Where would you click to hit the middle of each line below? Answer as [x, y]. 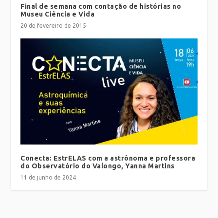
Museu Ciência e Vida [58, 14]
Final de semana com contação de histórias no [101, 6]
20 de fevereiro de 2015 [54, 25]
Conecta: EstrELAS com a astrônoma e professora [108, 158]
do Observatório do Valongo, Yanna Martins [98, 166]
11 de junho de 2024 [48, 177]
